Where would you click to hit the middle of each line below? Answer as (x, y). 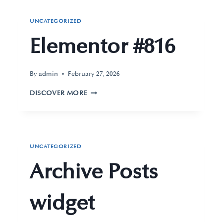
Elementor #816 (102, 47)
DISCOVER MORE (59, 93)
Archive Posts (94, 172)
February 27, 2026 (94, 74)
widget (62, 203)
